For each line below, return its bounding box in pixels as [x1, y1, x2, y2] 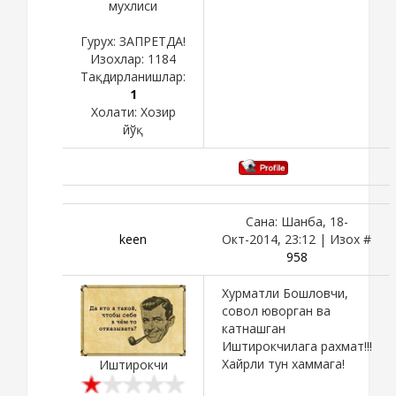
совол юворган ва [222, 301, 331, 319]
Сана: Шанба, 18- [245, 212, 348, 230]
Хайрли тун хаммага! [222, 354, 345, 372]
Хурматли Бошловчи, [222, 284, 348, 301]
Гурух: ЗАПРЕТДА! [80, 32, 186, 49]
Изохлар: [90, 49, 148, 67]
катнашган [222, 319, 286, 337]
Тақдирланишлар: [80, 67, 186, 85]
